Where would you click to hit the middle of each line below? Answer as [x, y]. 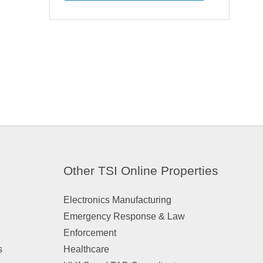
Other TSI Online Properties [141, 171]
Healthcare [86, 249]
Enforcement [90, 233]
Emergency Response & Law [124, 216]
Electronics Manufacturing [117, 200]
